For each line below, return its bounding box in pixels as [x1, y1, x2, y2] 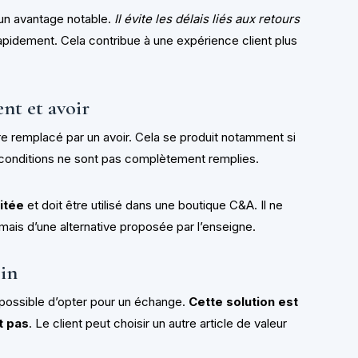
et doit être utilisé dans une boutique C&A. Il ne [24, 197, 284, 213]
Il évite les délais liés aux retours [114, 10, 300, 26]
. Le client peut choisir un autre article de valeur [29, 315, 288, 331]
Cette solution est [189, 293, 299, 309]
